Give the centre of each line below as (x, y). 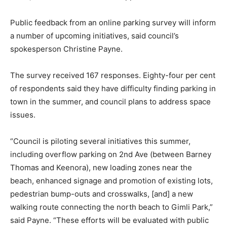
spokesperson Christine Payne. (66, 49)
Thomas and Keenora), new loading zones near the (101, 167)
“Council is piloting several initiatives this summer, (100, 141)
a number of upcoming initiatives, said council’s (94, 35)
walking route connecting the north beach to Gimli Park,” (111, 207)
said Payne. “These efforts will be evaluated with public (109, 220)
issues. (23, 115)
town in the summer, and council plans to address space (110, 101)
